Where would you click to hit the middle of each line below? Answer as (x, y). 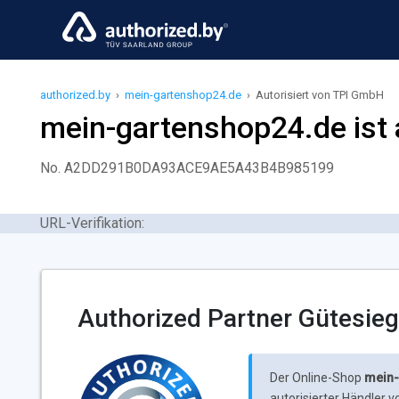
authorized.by (75, 95)
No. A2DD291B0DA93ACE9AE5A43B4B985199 (187, 168)
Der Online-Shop (318, 378)
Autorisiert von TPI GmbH (320, 95)
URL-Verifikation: (92, 223)
